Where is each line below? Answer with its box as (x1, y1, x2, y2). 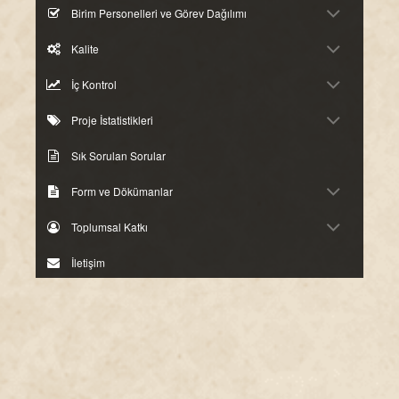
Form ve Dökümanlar (71, 183, 173, 199)
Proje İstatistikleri (71, 112, 153, 127)
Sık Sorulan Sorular (71, 148, 166, 163)
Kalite (71, 41, 99, 56)
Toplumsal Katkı (71, 219, 148, 234)
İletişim (71, 255, 105, 270)
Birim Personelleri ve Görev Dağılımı (71, 5, 247, 20)
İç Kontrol (71, 77, 117, 92)
